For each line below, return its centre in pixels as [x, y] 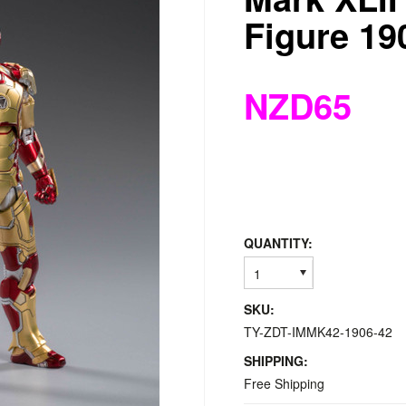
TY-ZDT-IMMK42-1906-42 [318, 332]
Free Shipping [284, 383]
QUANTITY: [278, 243]
